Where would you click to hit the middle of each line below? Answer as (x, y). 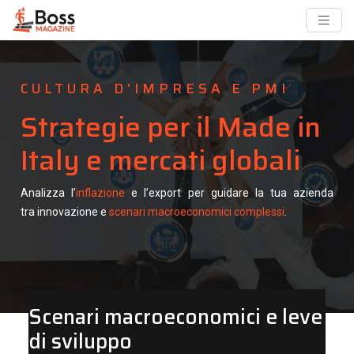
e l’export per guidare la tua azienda (229, 193)
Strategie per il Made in (171, 127)
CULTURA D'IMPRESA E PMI (155, 88)
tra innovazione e (65, 212)
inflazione (101, 193)
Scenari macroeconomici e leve (175, 316)
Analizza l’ (49, 193)
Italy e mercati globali (160, 160)
